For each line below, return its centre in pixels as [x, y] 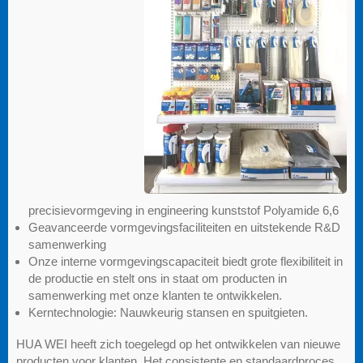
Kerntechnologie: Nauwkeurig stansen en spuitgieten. [168, 313]
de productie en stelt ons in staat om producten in [158, 279]
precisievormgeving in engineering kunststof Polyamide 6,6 [184, 211]
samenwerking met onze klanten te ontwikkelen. [155, 296]
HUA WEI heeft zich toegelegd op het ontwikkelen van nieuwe [178, 344]
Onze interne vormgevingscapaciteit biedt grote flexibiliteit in [186, 262]
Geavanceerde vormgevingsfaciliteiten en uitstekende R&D [184, 228]
